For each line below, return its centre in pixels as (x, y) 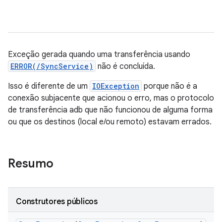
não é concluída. (125, 66)
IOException (116, 86)
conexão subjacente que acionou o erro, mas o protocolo (111, 98)
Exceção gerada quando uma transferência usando (99, 55)
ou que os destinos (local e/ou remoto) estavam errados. (110, 122)
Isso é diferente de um (49, 86)
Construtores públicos (57, 202)
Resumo (31, 164)
